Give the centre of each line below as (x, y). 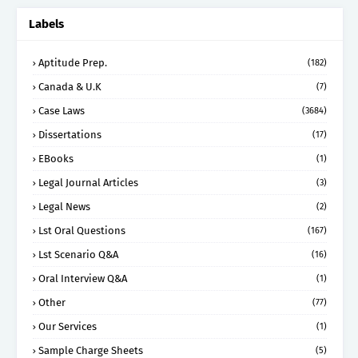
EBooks (56, 158)
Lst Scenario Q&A (78, 254)
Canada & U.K (70, 86)
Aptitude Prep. (73, 62)
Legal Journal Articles (88, 182)
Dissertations (70, 134)
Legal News (64, 206)
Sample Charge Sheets (91, 350)
